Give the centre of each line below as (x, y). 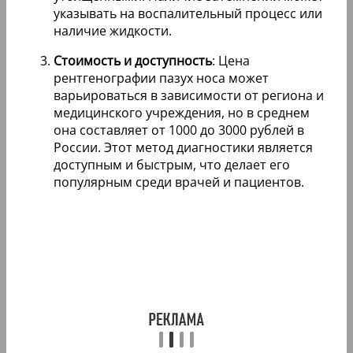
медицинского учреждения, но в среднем (182, 112)
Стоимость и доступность (133, 60)
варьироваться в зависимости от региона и (189, 95)
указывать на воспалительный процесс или (188, 13)
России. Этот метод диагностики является (183, 147)
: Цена (231, 60)
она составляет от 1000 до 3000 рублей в (179, 130)
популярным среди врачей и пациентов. (179, 182)
